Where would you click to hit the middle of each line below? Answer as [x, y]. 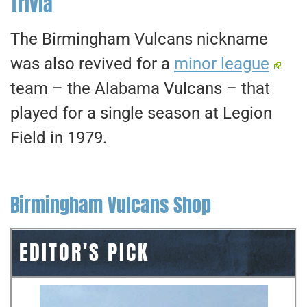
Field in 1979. [59, 137]
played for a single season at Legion [141, 113]
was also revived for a [92, 63]
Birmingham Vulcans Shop [111, 205]
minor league [222, 63]
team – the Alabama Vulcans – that [140, 88]
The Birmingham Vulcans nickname [139, 39]
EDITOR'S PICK [84, 253]
